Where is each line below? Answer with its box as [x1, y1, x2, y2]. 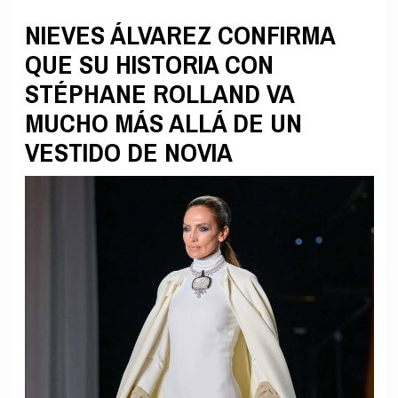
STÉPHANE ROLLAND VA [24, 76, 294, 112]
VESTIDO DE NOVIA [24, 134, 233, 171]
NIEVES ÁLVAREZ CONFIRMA [24, 17, 335, 53]
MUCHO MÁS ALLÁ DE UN [24, 105, 302, 141]
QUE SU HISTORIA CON [24, 46, 274, 83]
